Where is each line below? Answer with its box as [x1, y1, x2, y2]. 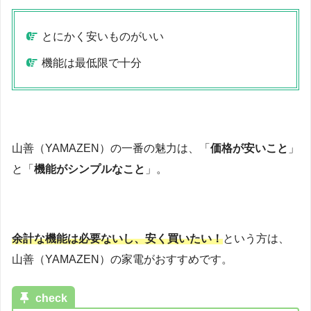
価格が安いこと [210, 142, 288, 155]
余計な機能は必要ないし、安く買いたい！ [12, 232, 223, 244]
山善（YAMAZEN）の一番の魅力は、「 [12, 142, 210, 155]
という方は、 [223, 232, 289, 244]
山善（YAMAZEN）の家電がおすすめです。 [12, 253, 233, 265]
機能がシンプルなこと [34, 163, 145, 176]
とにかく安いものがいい [42, 30, 165, 42]
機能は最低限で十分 [42, 57, 142, 69]
